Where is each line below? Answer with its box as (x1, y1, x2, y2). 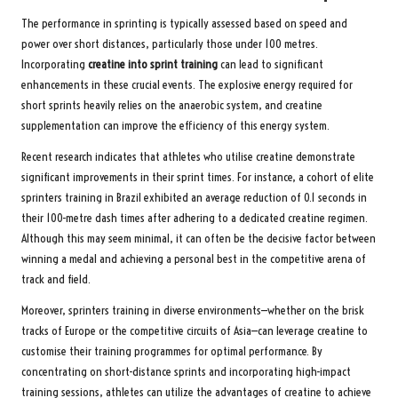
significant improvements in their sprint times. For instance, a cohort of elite (21, 170, 374, 186)
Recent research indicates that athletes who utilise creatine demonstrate (21, 149, 355, 165)
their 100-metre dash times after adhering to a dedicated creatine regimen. (21, 211, 368, 227)
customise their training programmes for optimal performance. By (21, 344, 322, 360)
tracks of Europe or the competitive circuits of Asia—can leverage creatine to (21, 323, 368, 339)
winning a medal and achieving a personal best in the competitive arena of (21, 251, 366, 267)
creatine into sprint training (88, 57, 218, 73)
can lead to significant (218, 57, 323, 73)
